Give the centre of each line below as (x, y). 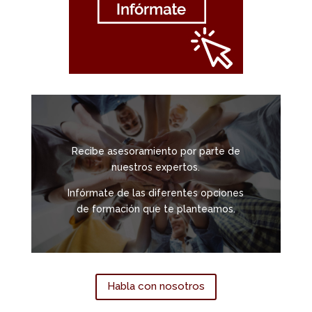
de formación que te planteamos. (156, 209)
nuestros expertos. (156, 167)
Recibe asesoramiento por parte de (156, 151)
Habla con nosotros (156, 287)
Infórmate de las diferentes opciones (156, 193)
